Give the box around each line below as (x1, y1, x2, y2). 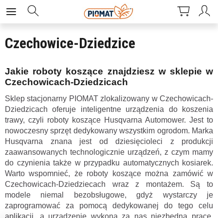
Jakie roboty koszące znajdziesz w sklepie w (5, 66, 213, 76)
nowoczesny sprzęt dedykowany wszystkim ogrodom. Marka (5, 127, 213, 135)
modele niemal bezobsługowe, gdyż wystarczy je (5, 191, 213, 199)
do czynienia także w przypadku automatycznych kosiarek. (5, 159, 213, 167)
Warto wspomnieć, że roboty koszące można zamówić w (5, 169, 213, 178)
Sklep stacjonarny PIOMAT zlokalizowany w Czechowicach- (5, 94, 213, 103)
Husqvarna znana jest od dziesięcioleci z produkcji (5, 137, 213, 145)
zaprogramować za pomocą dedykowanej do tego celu (5, 201, 213, 210)
